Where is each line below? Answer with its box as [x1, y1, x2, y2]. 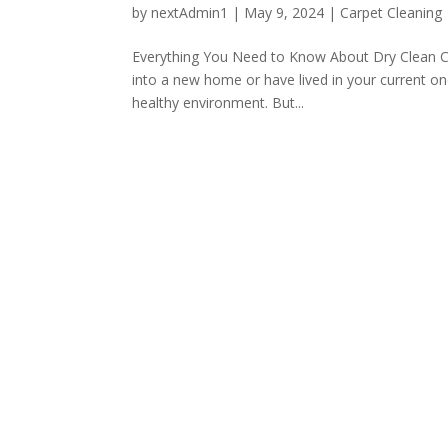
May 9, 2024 [244, 3, 324, 23]
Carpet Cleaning [340, 3, 442, 23]
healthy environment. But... [132, 93, 304, 113]
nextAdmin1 [151, 3, 228, 23]
